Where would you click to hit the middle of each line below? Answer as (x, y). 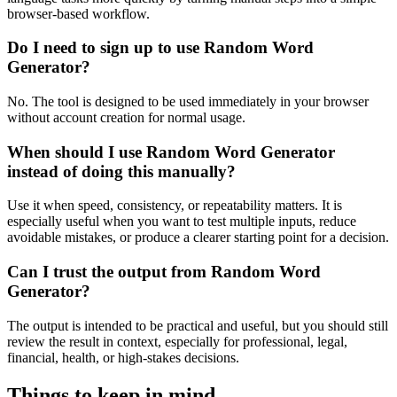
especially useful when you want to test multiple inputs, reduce (182, 222)
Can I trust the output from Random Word (164, 272)
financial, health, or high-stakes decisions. (123, 357)
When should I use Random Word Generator (171, 152)
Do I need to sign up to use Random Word (160, 48)
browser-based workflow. (78, 13)
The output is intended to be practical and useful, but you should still (198, 325)
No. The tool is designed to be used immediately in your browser (188, 101)
